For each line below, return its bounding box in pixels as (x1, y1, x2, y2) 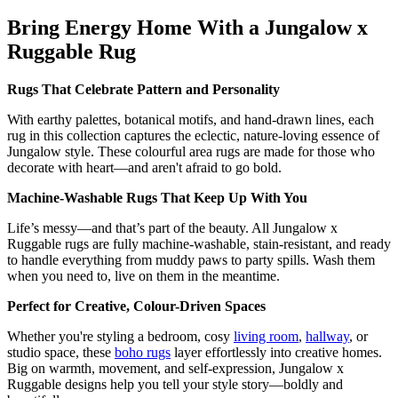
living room (234, 328, 298, 344)
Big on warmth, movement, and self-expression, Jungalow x (7, 360, 344, 376)
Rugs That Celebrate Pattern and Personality (7, 81, 280, 97)
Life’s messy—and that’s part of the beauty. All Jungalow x (7, 219, 338, 235)
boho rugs (115, 344, 171, 360)
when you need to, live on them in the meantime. (7, 267, 280, 283)
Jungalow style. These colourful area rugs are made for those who (7, 143, 375, 159)
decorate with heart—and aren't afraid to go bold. (7, 159, 282, 175)
